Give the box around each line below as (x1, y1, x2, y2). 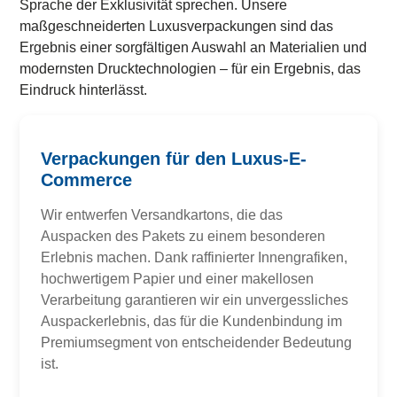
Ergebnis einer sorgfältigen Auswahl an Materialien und (19, 39, 368, 55)
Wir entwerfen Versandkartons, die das (41, 206, 284, 222)
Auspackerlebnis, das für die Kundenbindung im (41, 313, 343, 329)
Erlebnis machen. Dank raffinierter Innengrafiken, (41, 249, 348, 265)
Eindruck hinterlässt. (19, 82, 148, 97)
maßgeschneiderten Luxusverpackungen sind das (19, 18, 334, 34)
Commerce (41, 169, 133, 190)
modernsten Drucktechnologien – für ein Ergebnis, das (19, 60, 362, 76)
